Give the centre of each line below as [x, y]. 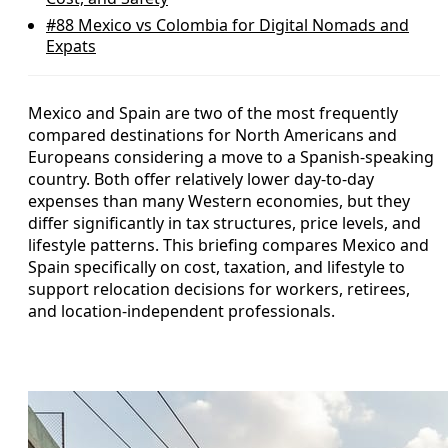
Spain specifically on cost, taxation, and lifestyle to [216, 267]
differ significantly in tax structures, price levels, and [224, 223]
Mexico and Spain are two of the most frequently [213, 113]
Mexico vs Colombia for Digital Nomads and [241, 25]
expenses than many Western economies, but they [219, 201]
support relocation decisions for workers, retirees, [219, 289]
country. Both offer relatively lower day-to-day [201, 179]
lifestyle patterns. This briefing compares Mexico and [228, 245]
